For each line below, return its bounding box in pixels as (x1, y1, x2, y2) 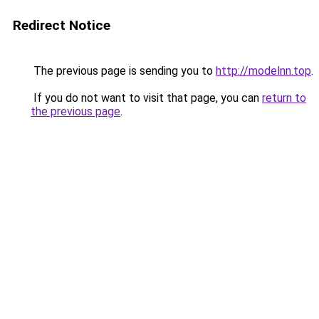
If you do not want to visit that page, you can (31, 91, 262, 105)
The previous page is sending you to (31, 64, 216, 78)
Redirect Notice (13, 17, 110, 33)
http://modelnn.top (216, 64, 311, 78)
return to (262, 91, 306, 105)
